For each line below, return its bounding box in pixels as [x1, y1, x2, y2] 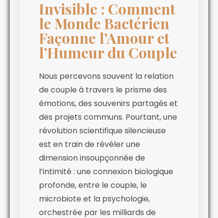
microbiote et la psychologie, [39, 193, 150, 204]
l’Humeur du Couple [39, 42, 177, 62]
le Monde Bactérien [39, 13, 169, 33]
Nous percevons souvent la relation [39, 70, 174, 82]
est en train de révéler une [39, 138, 140, 150]
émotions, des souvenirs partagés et [39, 97, 178, 109]
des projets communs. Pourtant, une [39, 111, 177, 123]
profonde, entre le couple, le [39, 179, 147, 191]
